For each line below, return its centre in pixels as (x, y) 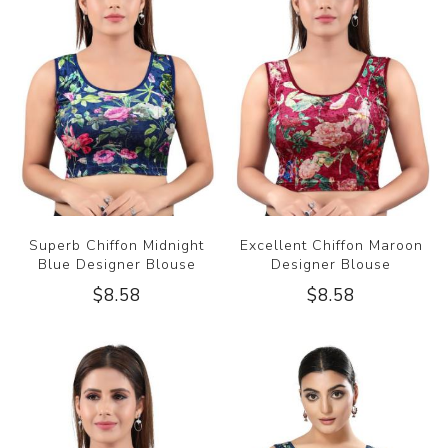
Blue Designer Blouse (116, 265)
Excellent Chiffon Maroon (331, 246)
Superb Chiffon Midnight (117, 246)
